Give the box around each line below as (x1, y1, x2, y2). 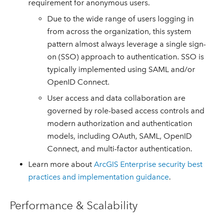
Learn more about (28, 160, 94, 169)
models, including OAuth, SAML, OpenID (47, 131, 192, 141)
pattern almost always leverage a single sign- (47, 39, 206, 49)
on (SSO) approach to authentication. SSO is (47, 52, 204, 61)
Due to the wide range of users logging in (47, 14, 194, 23)
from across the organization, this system (47, 26, 192, 36)
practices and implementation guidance (28, 172, 169, 182)
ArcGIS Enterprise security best (94, 160, 203, 169)
